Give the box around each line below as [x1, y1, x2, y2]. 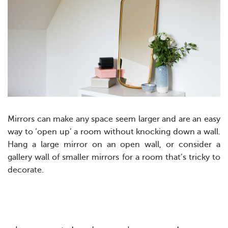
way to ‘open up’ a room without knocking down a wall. [8, 127, 220, 137]
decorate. [8, 165, 46, 175]
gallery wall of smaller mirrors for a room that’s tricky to [8, 153, 220, 162]
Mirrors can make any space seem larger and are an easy [8, 115, 220, 124]
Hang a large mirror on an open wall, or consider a [8, 140, 220, 150]
